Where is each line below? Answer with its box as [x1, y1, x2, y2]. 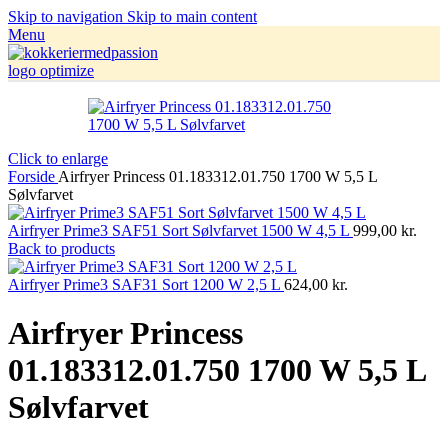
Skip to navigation [8, 8, 127, 25]
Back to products [8, 240, 115, 257]
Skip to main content [127, 8, 257, 25]
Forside [8, 168, 58, 185]
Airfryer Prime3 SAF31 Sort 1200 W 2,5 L [8, 276, 284, 293]
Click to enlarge [8, 150, 108, 167]
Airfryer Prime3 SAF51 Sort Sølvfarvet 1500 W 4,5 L [8, 222, 353, 239]
